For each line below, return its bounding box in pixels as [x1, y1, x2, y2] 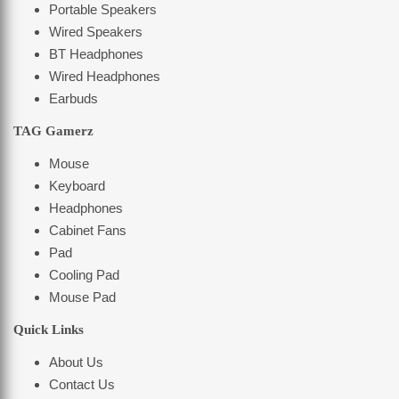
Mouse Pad [49, 289, 116, 305]
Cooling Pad [49, 267, 119, 283]
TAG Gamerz [13, 124, 94, 139]
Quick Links [13, 322, 84, 338]
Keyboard [49, 178, 105, 194]
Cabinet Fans [49, 223, 126, 239]
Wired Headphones [49, 69, 160, 85]
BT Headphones [49, 46, 143, 62]
